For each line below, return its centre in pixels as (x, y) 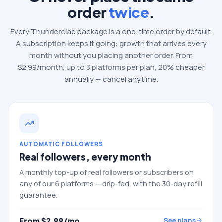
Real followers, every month (85, 156)
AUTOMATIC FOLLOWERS (61, 144)
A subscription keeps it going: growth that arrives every (111, 43)
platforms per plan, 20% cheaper (147, 67)
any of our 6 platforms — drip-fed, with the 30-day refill (111, 183)
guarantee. (38, 195)
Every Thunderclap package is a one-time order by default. (111, 31)
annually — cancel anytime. (111, 79)
